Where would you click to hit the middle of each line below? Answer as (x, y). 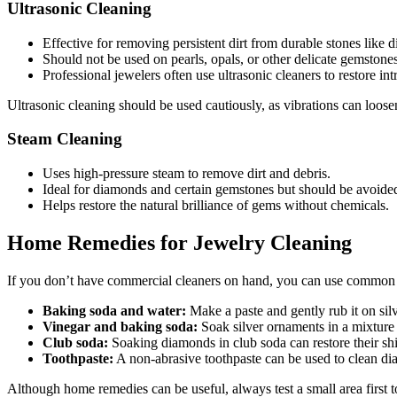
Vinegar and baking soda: (120, 326)
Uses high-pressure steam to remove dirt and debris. (187, 173)
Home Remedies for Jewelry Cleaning (179, 242)
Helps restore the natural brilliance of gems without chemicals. (216, 205)
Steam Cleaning (65, 139)
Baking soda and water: (114, 310)
